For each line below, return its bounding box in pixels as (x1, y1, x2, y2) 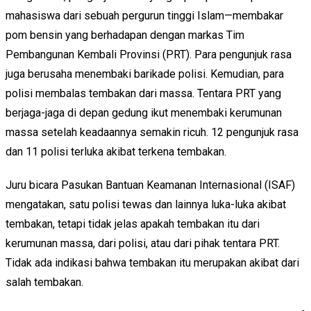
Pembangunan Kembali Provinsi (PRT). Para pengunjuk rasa (6, 47, 292, 61)
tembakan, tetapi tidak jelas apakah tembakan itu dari (6, 217, 260, 230)
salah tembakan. (6, 275, 83, 289)
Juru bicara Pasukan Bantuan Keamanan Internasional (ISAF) (6, 178, 295, 192)
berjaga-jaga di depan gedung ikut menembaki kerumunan (6, 106, 282, 119)
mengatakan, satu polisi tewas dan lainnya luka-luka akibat (6, 197, 286, 211)
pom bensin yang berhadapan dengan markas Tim (6, 28, 244, 42)
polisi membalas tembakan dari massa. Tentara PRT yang (6, 86, 281, 100)
